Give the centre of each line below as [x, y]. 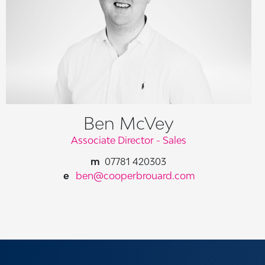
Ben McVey [128, 124]
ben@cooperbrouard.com [136, 176]
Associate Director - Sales [128, 140]
